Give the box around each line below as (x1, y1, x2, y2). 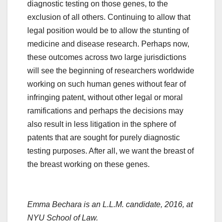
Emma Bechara (27, 200, 82, 209)
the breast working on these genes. (27, 160, 150, 169)
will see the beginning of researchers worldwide (27, 66, 194, 75)
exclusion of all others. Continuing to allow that (27, 13, 190, 22)
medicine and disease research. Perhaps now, (27, 40, 189, 49)
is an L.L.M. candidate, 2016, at (84, 200, 193, 209)
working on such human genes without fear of (27, 80, 186, 89)
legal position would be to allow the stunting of (27, 26, 189, 35)
